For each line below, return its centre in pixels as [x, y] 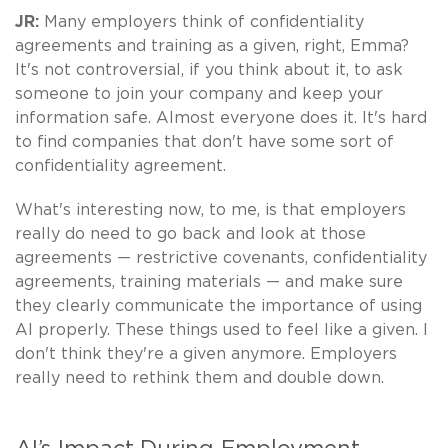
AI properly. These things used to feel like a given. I [221, 329]
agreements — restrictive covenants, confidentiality [221, 257]
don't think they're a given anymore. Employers [206, 353]
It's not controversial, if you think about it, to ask [209, 69]
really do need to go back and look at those [190, 233]
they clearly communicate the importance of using [218, 305]
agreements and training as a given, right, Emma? [212, 45]
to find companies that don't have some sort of [204, 141]
